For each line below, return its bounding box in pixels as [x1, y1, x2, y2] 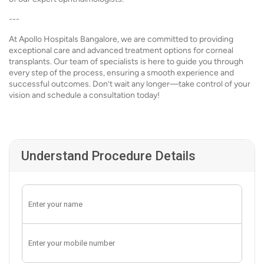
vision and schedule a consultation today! [9, 90, 160, 100]
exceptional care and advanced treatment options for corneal [9, 45, 233, 55]
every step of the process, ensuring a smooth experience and [9, 68, 234, 78]
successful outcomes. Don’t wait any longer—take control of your [9, 79, 250, 89]
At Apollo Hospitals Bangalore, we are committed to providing [9, 34, 233, 44]
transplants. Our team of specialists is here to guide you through [9, 57, 243, 67]
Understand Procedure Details [21, 148, 196, 163]
